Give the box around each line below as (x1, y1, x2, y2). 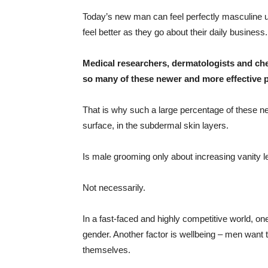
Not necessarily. (83, 182, 145, 193)
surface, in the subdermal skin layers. (83, 120, 229, 131)
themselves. (83, 245, 130, 255)
